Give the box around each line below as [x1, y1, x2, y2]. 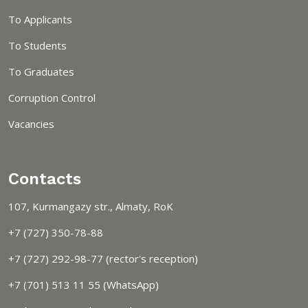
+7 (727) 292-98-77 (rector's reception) [8, 251, 198, 265]
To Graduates [8, 64, 74, 78]
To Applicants [8, 12, 72, 26]
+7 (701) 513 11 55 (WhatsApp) [8, 277, 159, 291]
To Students [8, 38, 67, 52]
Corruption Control [8, 90, 96, 104]
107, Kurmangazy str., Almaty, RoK [8, 199, 173, 213]
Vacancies [8, 116, 54, 131]
